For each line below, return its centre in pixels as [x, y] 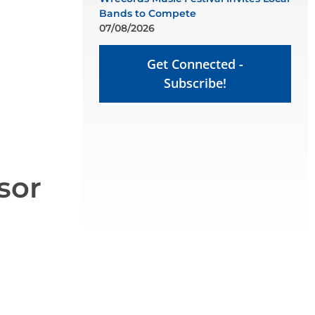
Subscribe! [195, 83]
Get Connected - [195, 64]
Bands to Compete [148, 13]
